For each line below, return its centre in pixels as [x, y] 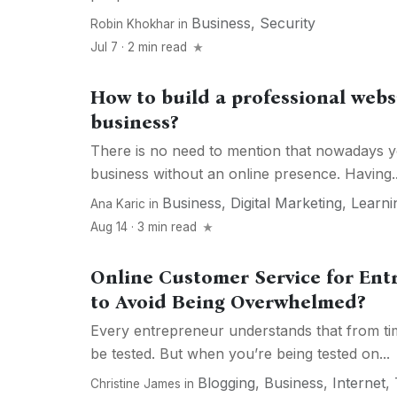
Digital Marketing [286, 203]
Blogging [226, 383]
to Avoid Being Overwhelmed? [228, 303]
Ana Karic [118, 204]
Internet [359, 383]
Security [288, 23]
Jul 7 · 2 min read [140, 47]
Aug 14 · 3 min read [145, 227]
